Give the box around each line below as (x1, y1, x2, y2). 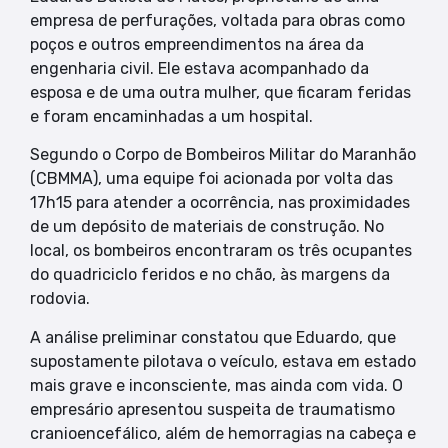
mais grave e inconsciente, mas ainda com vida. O (30, 375, 403, 395)
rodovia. (30, 289, 90, 309)
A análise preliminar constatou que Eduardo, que (30, 327, 396, 347)
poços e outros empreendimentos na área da (30, 34, 364, 54)
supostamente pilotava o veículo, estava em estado (30, 351, 416, 371)
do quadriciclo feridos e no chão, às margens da (30, 265, 390, 285)
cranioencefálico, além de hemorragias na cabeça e (30, 423, 416, 443)
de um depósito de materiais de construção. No (30, 217, 384, 237)
